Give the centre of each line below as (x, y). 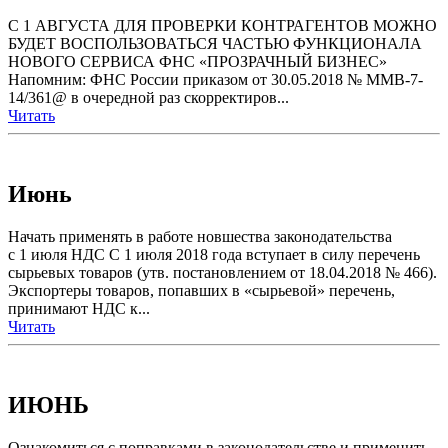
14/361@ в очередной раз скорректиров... (148, 97)
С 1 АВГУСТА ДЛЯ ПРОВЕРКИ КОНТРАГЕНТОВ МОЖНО (222, 25)
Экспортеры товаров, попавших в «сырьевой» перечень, (201, 290)
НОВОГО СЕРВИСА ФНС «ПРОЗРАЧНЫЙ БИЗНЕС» (197, 61)
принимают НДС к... (79, 308)
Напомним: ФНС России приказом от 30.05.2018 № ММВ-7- (215, 79)
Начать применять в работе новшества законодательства (200, 236)
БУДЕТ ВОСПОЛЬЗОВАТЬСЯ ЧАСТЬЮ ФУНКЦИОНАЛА (215, 43)
